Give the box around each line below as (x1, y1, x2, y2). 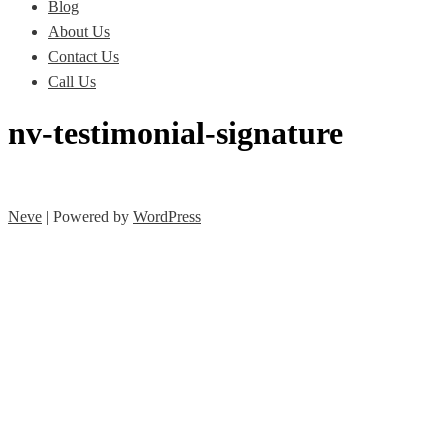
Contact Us (48, 48, 119, 65)
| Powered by (42, 207, 133, 225)
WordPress (133, 207, 201, 225)
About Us (48, 23, 110, 40)
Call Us (48, 73, 96, 90)
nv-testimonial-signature (8, 115, 343, 152)
